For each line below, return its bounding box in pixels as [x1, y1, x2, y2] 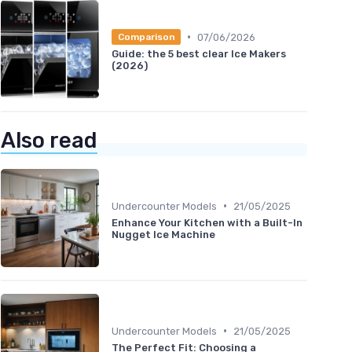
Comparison [117, 31, 175, 43]
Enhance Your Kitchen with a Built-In [112, 216, 302, 229]
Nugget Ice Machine [112, 228, 215, 240]
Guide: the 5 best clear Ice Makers [112, 48, 286, 60]
